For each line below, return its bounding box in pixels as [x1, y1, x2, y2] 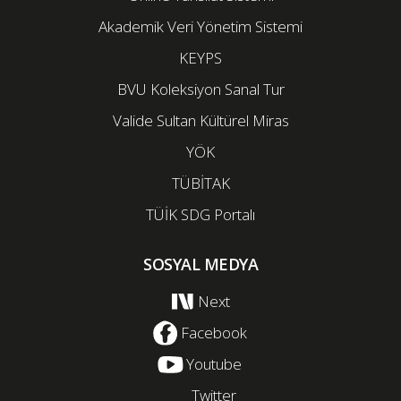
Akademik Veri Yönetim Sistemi [98, 16, 303, 37]
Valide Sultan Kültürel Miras [112, 110, 289, 131]
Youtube [185, 354, 242, 374]
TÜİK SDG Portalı [146, 204, 255, 225]
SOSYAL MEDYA [143, 253, 258, 275]
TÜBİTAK [171, 173, 230, 193]
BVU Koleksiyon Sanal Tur [116, 79, 285, 99]
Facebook [180, 322, 247, 343]
